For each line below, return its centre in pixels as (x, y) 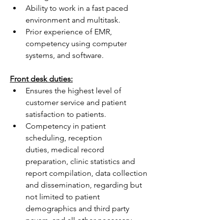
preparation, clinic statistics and (80, 161)
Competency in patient (66, 126)
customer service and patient (76, 102)
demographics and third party (77, 208)
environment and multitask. (73, 20)
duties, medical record (65, 150)
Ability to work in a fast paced (77, 8)
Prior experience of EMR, (69, 32)
